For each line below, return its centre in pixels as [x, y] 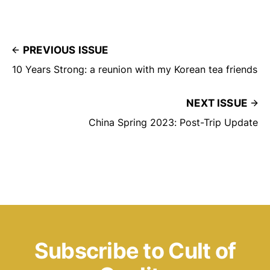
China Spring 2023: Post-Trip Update [173, 123]
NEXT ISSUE [217, 103]
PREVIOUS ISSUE [66, 50]
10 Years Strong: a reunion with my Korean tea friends [135, 70]
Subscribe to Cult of [135, 251]
